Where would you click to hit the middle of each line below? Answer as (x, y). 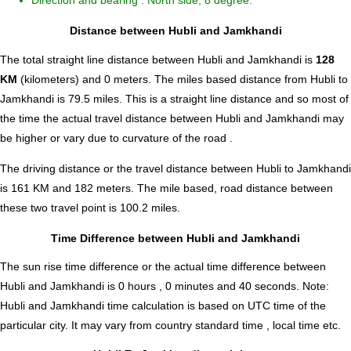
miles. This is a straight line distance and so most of (219, 98)
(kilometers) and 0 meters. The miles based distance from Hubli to (183, 79)
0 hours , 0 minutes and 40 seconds (207, 286)
